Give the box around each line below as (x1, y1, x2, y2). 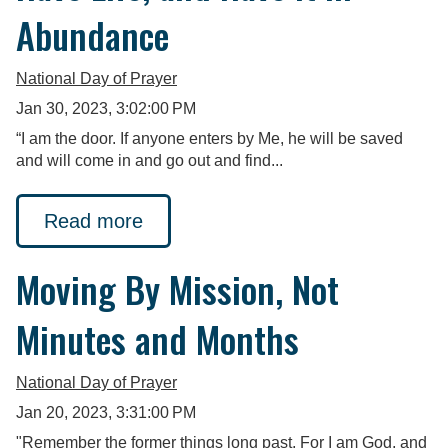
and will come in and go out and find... (16, 151, 283, 169)
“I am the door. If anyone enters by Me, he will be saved (16, 129, 403, 147)
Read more (44, 210, 143, 233)
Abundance (16, 7, 169, 61)
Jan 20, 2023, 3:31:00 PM (16, 404, 196, 422)
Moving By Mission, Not (16, 262, 339, 316)
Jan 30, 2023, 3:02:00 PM (16, 99, 196, 117)
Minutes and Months (16, 312, 299, 366)
